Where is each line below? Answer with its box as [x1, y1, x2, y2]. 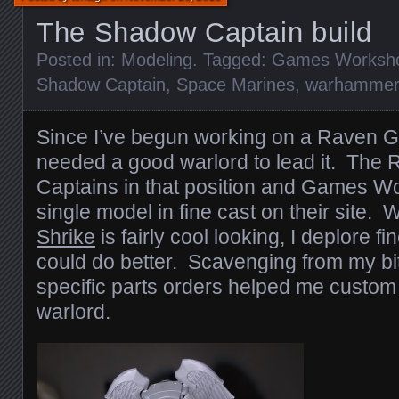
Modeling [121, 50, 192, 69]
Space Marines [176, 75, 295, 94]
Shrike [37, 225, 95, 248]
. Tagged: [192, 50, 272, 69]
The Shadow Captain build [37, 17, 372, 48]
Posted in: [37, 50, 121, 69]
